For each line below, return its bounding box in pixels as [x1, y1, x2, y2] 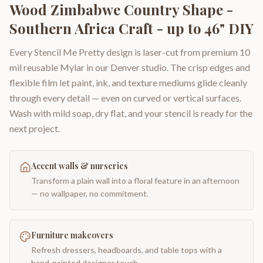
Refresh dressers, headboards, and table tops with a [31, 244, 222, 255]
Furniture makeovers [31, 229, 113, 241]
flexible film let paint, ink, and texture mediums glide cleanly [9, 76, 247, 88]
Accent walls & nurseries [31, 160, 128, 171]
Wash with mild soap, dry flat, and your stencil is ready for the [9, 107, 252, 119]
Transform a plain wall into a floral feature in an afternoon [31, 175, 240, 186]
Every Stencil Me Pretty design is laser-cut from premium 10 [9, 46, 250, 58]
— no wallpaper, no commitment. [31, 188, 149, 198]
